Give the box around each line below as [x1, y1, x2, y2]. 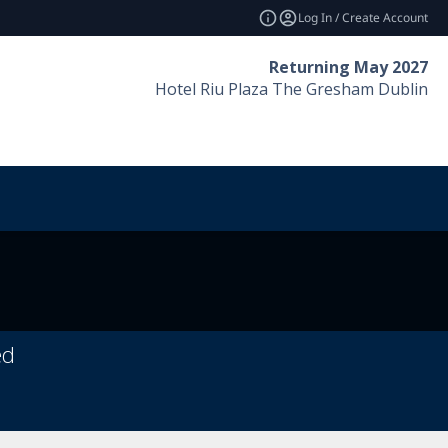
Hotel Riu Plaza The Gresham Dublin [154, 78, 428, 100]
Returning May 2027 [268, 56, 428, 78]
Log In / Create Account [298, 9, 428, 26]
